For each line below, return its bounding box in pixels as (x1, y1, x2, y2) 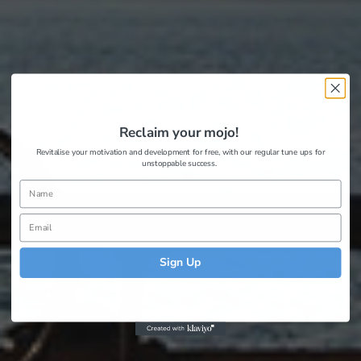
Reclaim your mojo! (119, 123, 242, 142)
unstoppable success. (142, 157, 219, 169)
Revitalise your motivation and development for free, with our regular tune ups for (35, 147, 326, 158)
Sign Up (160, 255, 201, 271)
